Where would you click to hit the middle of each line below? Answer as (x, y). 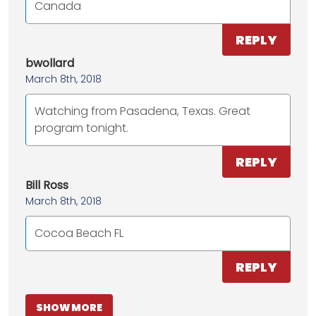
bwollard (50, 63)
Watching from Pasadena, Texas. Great (142, 111)
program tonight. (81, 128)
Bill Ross (47, 186)
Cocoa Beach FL (79, 233)
